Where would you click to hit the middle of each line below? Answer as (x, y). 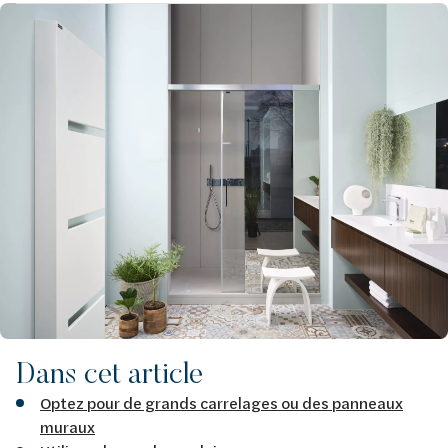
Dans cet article (109, 372)
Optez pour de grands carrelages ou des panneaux (221, 402)
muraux (67, 426)
